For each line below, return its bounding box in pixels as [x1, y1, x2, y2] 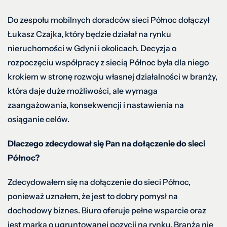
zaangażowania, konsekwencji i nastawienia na [8, 99, 184, 110]
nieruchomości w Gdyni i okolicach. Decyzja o [8, 43, 176, 53]
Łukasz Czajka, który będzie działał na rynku [8, 28, 171, 39]
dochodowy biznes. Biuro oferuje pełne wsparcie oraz [8, 205, 206, 215]
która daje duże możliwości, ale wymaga [8, 85, 158, 96]
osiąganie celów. [8, 113, 71, 124]
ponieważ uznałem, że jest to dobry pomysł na [8, 191, 178, 201]
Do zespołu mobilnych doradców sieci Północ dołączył [8, 14, 209, 25]
